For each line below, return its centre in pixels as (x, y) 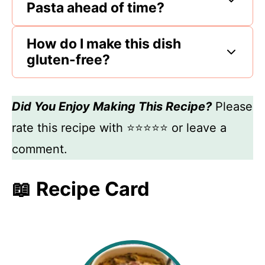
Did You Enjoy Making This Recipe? (112, 106)
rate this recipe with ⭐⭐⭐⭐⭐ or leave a (119, 128)
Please (232, 106)
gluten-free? (68, 60)
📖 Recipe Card (81, 189)
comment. (40, 149)
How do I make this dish (104, 44)
